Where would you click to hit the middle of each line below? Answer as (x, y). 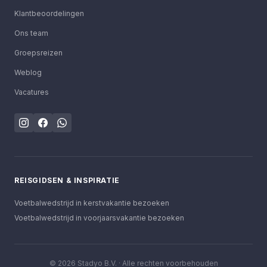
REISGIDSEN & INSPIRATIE (67, 180)
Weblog (28, 72)
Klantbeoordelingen (49, 13)
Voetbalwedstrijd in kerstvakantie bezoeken (92, 203)
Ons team (31, 33)
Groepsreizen (38, 53)
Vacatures (32, 92)
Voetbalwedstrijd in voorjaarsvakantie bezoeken (99, 218)
